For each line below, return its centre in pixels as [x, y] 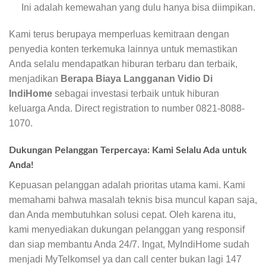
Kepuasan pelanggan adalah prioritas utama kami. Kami [127, 185]
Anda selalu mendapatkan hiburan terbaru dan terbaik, [123, 64]
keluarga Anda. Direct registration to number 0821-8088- [127, 109]
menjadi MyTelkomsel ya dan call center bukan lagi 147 [125, 259]
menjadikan [35, 79]
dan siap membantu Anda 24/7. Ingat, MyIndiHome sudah [129, 245]
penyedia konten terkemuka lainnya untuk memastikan [123, 49]
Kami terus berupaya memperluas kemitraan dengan [119, 34]
